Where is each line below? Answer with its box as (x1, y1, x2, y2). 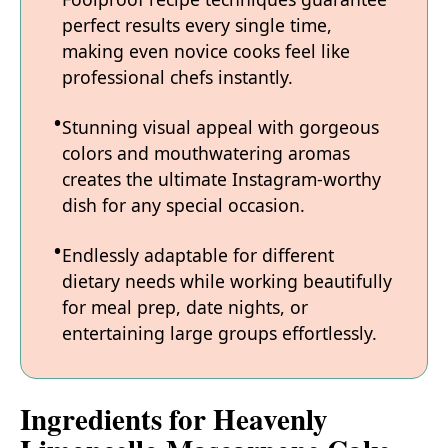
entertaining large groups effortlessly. (62, 320, 377, 345)
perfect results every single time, (62, 12, 332, 37)
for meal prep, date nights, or (62, 294, 308, 319)
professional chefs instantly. (62, 64, 293, 89)
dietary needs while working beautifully (62, 268, 392, 293)
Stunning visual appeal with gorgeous (62, 114, 379, 139)
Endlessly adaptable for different (62, 242, 334, 267)
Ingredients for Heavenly (20, 398, 328, 441)
